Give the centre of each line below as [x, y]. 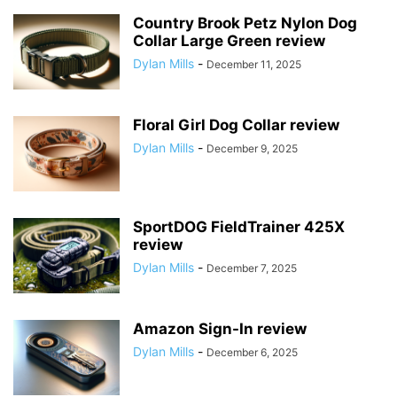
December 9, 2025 [252, 149]
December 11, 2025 [254, 65]
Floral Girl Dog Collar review [236, 125]
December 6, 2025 [252, 353]
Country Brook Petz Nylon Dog [245, 23]
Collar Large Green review [229, 41]
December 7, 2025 [252, 269]
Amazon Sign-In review [220, 329]
